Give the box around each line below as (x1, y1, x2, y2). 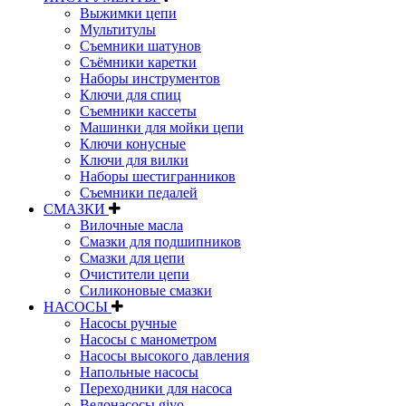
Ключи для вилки (80, 151, 188, 168)
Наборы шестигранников (80, 168, 236, 184)
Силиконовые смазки (80, 282, 212, 298)
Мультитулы (80, 21, 156, 37)
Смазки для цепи (80, 249, 185, 266)
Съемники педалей (80, 184, 198, 200)
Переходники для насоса (80, 380, 232, 396)
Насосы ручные (80, 314, 177, 331)
